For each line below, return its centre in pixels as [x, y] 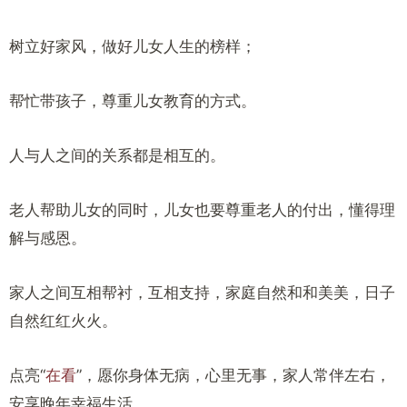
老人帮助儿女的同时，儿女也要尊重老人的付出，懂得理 [202, 210]
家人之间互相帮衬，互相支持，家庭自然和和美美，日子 [202, 293]
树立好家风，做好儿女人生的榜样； [133, 46]
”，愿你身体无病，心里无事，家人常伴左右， [233, 375]
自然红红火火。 [63, 321]
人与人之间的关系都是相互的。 [117, 155]
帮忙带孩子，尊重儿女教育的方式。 [133, 101]
